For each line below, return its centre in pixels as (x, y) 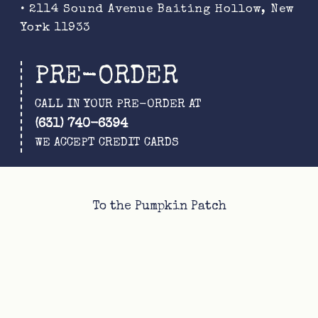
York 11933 (56, 28)
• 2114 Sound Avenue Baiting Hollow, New (158, 10)
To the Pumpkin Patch (159, 207)
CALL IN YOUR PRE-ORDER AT (118, 105)
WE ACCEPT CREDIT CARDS (106, 143)
